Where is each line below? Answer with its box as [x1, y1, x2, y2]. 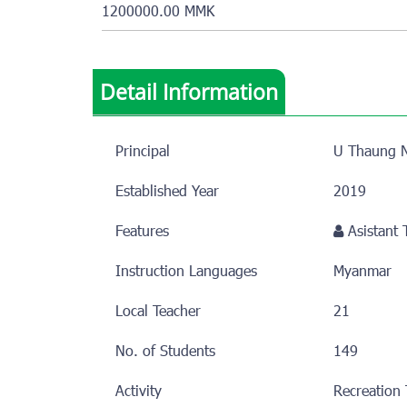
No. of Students [115, 341, 215, 363]
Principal [115, 141, 170, 164]
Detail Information [100, 76, 278, 106]
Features [115, 221, 169, 243]
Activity [115, 381, 162, 403]
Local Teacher [115, 301, 201, 323]
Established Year [115, 181, 219, 203]
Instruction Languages [115, 261, 257, 283]
